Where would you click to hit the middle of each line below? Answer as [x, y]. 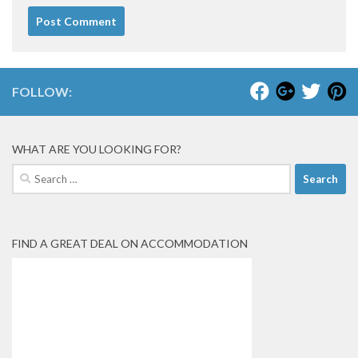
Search [30, 173]
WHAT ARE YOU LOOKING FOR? [97, 149]
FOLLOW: [42, 92]
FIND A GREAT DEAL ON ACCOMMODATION [130, 244]
